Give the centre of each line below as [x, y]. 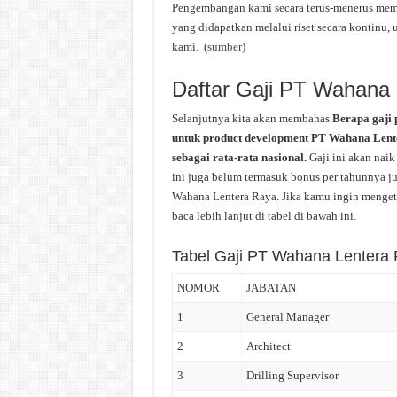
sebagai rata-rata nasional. [240, 157]
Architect [268, 346]
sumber [224, 47]
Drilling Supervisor [292, 375]
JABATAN [271, 288]
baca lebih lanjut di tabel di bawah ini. [264, 216]
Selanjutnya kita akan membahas [252, 118]
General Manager [287, 317]
